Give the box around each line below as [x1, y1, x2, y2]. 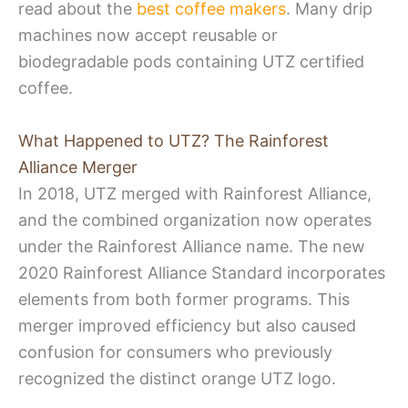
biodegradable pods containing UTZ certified [18, 51, 364, 71]
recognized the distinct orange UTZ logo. [18, 368, 336, 388]
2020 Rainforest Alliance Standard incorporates [18, 262, 385, 282]
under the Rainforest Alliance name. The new [18, 236, 365, 256]
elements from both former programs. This [18, 289, 350, 309]
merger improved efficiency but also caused [18, 315, 356, 335]
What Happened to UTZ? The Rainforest [18, 130, 329, 150]
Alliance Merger [18, 157, 138, 177]
